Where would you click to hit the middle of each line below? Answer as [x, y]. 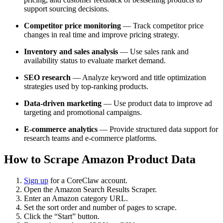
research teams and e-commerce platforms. [90, 138]
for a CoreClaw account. [88, 180]
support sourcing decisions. [66, 9]
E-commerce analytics [61, 129]
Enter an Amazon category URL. [76, 198]
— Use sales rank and [153, 52]
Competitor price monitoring [72, 26]
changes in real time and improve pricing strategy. [102, 35]
